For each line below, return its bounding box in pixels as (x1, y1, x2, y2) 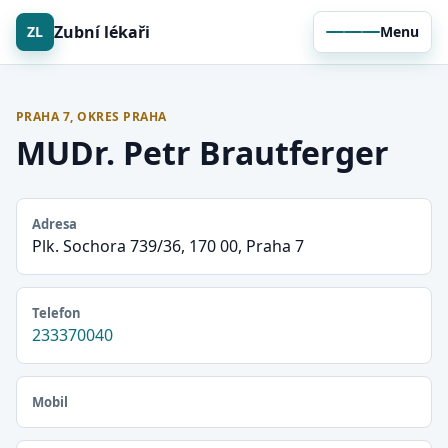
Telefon (32, 304, 81, 322)
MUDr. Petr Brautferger (16, 131, 389, 174)
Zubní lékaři (54, 20, 150, 43)
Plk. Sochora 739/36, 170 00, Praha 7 (32, 235, 304, 257)
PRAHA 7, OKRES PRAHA (16, 108, 167, 125)
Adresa (32, 215, 77, 233)
